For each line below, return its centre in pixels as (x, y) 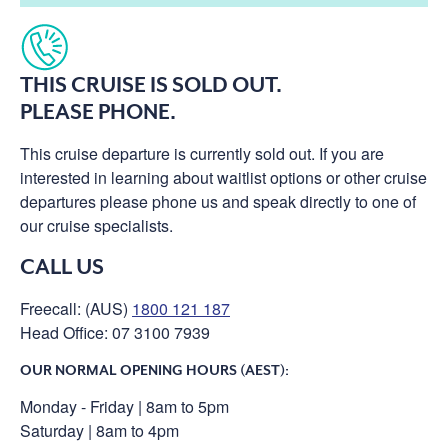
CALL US (62, 266)
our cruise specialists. (96, 225)
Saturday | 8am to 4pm (99, 430)
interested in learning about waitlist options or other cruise (223, 177)
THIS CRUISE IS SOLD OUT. (151, 84)
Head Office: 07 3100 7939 (115, 332)
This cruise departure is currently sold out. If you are (202, 153)
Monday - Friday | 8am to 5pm (124, 406)
